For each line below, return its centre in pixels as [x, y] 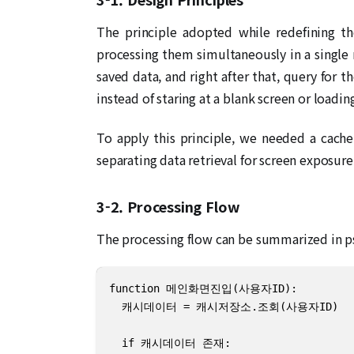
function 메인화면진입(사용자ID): [203, 288]
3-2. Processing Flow [168, 206]
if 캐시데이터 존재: [170, 343]
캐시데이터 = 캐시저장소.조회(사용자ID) [224, 306]
